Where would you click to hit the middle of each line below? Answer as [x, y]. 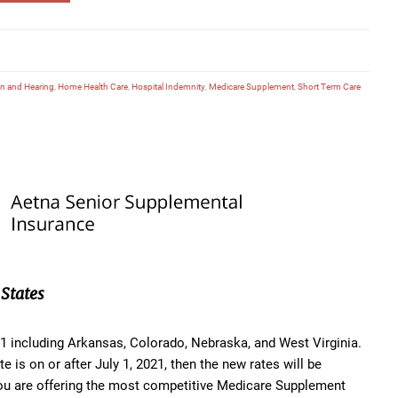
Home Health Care [93, 86]
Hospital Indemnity [168, 86]
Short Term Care [329, 86]
